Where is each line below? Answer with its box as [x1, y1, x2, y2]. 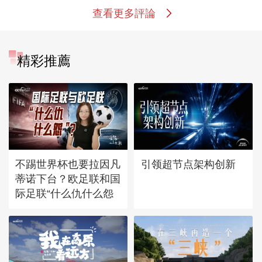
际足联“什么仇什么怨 [15, 187, 114, 199]
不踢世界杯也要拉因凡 [15, 157, 121, 170]
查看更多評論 [92, 6, 156, 19]
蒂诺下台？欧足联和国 [15, 172, 121, 185]
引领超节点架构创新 [140, 157, 236, 170]
